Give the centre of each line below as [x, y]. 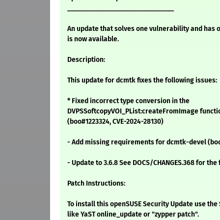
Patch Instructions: [96, 184]
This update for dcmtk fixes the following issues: [142, 81]
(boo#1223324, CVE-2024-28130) [115, 122]
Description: [86, 60]
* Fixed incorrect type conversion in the [128, 101]
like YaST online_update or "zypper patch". [133, 215]
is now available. [93, 39]
